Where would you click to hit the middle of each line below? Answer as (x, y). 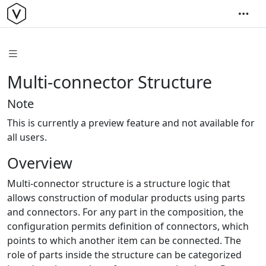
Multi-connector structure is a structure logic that (119, 183)
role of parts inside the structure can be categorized (124, 254)
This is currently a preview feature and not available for (131, 123)
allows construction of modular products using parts (126, 197)
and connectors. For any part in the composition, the (125, 212)
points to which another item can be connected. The (124, 240)
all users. (27, 137)
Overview (40, 162)
